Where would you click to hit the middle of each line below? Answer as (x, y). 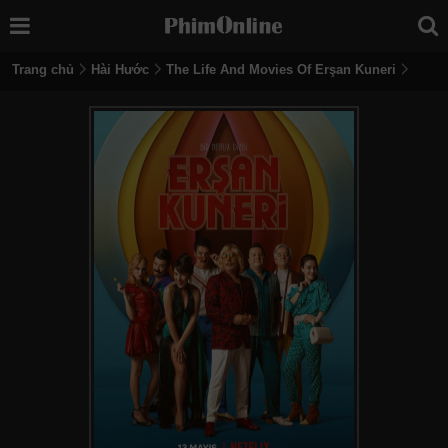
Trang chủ (43, 69)
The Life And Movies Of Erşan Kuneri (281, 69)
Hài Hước (120, 69)
